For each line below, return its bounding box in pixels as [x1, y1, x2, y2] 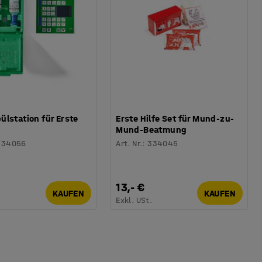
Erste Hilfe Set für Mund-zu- [116, 113, 235, 125]
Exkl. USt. [116, 195, 153, 206]
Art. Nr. [116, 139, 143, 149]
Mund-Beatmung [116, 124, 187, 136]
